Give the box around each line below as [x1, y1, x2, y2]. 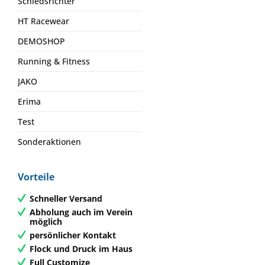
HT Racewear [18, 15, 69, 27]
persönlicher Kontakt [30, 229, 116, 241]
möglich [30, 215, 62, 227]
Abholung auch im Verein [30, 206, 132, 218]
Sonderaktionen [18, 136, 81, 147]
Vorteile [18, 170, 54, 183]
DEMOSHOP [18, 35, 65, 47]
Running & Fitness [18, 56, 90, 67]
